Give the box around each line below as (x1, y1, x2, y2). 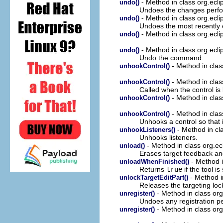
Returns (139, 165, 166, 173)
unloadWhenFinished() (119, 157, 189, 165)
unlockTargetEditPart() (119, 173, 188, 181)
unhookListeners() (119, 125, 175, 133)
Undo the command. (139, 53, 204, 62)
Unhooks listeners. (139, 133, 198, 141)
